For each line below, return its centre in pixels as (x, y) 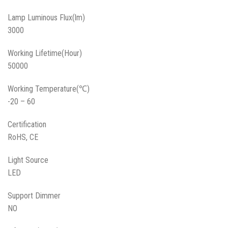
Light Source (28, 160)
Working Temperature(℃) (49, 89)
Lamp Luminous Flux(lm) (46, 18)
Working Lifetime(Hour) (45, 53)
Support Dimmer (34, 196)
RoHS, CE (24, 137)
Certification (27, 125)
